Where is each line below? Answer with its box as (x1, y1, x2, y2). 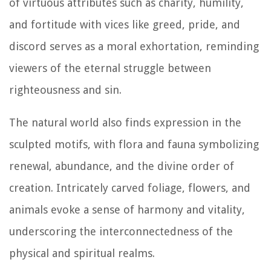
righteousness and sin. (9, 83, 122, 97)
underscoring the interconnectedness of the (9, 225, 233, 238)
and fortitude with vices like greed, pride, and (9, 18, 240, 31)
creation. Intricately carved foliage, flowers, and (9, 181, 250, 195)
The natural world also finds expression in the (9, 116, 241, 129)
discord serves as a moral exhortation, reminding (9, 40, 259, 53)
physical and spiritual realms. (9, 247, 155, 260)
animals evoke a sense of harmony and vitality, (9, 203, 245, 217)
